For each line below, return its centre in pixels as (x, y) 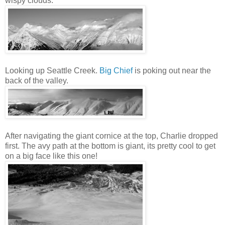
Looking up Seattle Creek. (52, 71)
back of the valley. (37, 81)
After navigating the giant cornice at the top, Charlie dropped (111, 136)
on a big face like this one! (51, 156)
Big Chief (116, 71)
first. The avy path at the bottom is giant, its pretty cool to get (110, 146)
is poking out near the (172, 71)
